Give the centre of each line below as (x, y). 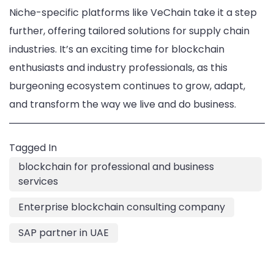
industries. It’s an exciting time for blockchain (117, 49)
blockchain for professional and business (116, 166)
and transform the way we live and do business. (123, 104)
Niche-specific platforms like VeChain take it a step (133, 12)
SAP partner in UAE (64, 232)
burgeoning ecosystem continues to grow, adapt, (127, 86)
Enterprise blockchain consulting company (122, 207)
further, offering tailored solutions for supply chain (129, 31)
